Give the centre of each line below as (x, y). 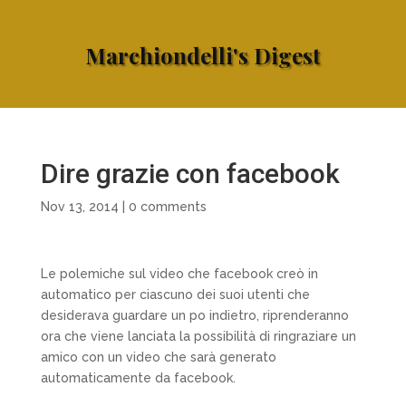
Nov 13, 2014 (79, 206)
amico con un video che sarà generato (158, 357)
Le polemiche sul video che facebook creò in (179, 273)
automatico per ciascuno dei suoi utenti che (175, 294)
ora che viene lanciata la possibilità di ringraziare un (198, 336)
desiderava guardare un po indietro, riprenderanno (194, 315)
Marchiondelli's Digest (203, 55)
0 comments (167, 206)
